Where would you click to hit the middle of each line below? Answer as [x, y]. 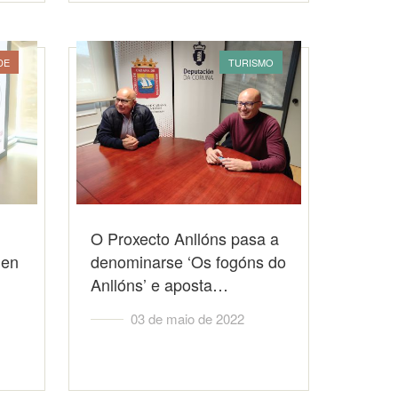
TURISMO [251, 62]
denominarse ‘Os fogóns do [189, 261]
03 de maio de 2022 [188, 318]
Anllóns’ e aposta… [160, 284]
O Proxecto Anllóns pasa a [185, 238]
